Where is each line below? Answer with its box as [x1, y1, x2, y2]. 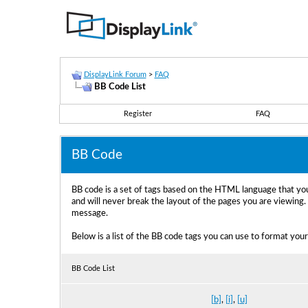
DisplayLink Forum [83, 71, 146, 78]
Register [124, 110, 152, 118]
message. [71, 208, 108, 218]
